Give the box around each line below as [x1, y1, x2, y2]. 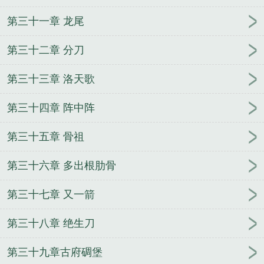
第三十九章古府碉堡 [7, 246, 103, 259]
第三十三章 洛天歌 [7, 73, 95, 85]
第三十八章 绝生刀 [7, 217, 95, 230]
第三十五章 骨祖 [7, 131, 84, 143]
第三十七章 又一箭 [7, 189, 95, 201]
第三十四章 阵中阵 [7, 102, 95, 114]
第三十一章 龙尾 [7, 15, 84, 28]
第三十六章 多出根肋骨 [7, 160, 116, 172]
